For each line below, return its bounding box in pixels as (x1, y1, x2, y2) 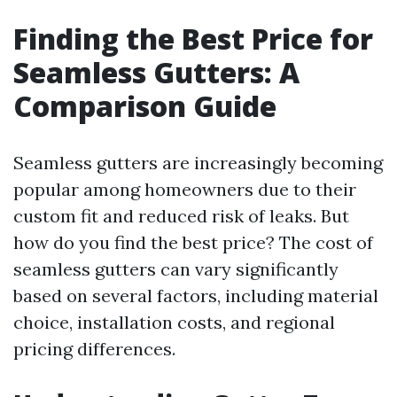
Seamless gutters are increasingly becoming (13, 152, 383, 174)
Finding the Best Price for (13, 19, 373, 58)
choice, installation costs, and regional (13, 311, 335, 333)
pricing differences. (13, 338, 175, 360)
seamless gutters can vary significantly (13, 258, 339, 280)
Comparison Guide (13, 87, 276, 125)
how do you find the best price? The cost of (13, 231, 373, 253)
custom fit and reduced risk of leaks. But (13, 205, 349, 227)
